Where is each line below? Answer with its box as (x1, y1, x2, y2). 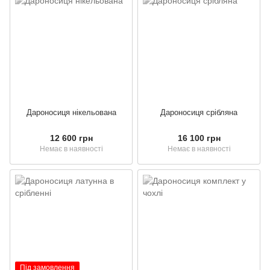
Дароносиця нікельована (26, 108, 116, 118)
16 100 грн (177, 133, 221, 143)
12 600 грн (49, 133, 93, 143)
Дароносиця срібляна (160, 108, 237, 118)
